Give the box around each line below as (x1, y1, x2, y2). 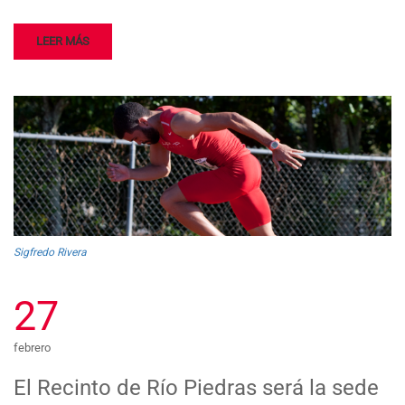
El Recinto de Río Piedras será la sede (14, 375, 379, 401)
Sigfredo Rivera (14, 246, 87, 259)
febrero (14, 341, 51, 355)
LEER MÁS (36, 34, 89, 48)
